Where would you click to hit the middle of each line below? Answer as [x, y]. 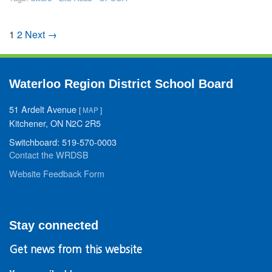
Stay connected [54, 226]
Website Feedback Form [57, 174]
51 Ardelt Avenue [44, 109]
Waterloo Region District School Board [121, 84]
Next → [41, 35]
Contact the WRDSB [49, 155]
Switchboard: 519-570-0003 [63, 142]
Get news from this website [76, 250]
